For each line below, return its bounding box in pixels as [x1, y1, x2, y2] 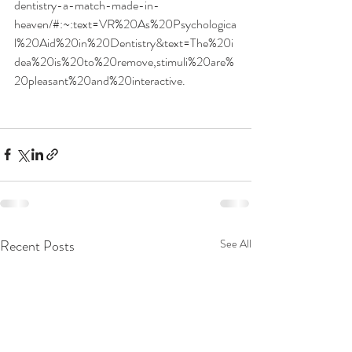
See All [220, 235, 251, 251]
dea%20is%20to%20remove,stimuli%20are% [14, 52, 234, 71]
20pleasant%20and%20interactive [14, 71, 182, 90]
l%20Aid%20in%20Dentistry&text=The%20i [14, 33, 233, 52]
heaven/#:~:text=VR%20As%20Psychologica [14, 14, 236, 33]
